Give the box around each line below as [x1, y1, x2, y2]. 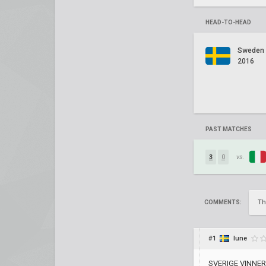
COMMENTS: [204, 199, 242, 205]
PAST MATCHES [205, 126, 252, 132]
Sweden [237, 46, 264, 55]
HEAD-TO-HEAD [205, 19, 251, 26]
